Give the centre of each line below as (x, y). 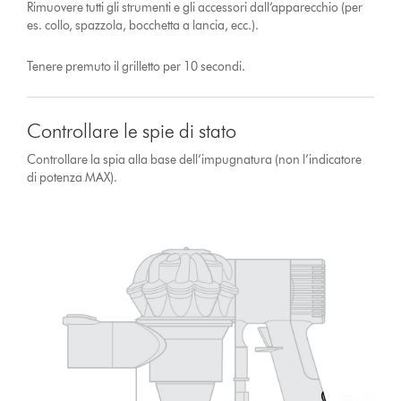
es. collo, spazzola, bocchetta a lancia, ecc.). (143, 26)
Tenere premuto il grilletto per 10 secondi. (137, 67)
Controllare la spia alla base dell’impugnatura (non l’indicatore (195, 160)
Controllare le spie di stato (132, 131)
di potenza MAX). (73, 178)
